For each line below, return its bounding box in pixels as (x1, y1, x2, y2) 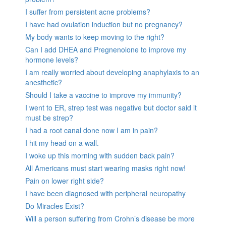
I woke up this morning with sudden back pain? (25, 150, 175, 161)
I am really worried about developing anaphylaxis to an (25, 67, 199, 78)
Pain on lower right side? (25, 176, 104, 186)
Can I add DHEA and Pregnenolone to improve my (25, 44, 186, 55)
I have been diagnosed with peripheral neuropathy (25, 188, 186, 199)
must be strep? (25, 112, 73, 123)
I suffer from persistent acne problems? (25, 7, 150, 17)
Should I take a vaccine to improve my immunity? (25, 90, 182, 100)
